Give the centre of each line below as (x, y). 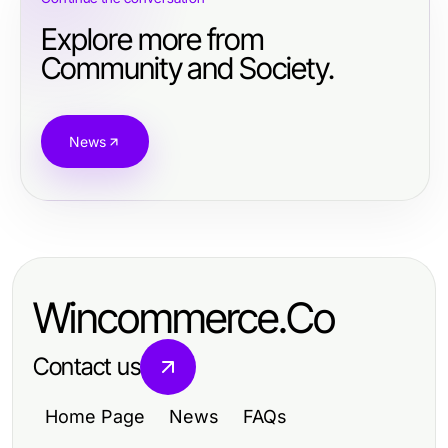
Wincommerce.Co (184, 317)
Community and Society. (187, 68)
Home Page (95, 416)
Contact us (87, 366)
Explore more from (153, 39)
